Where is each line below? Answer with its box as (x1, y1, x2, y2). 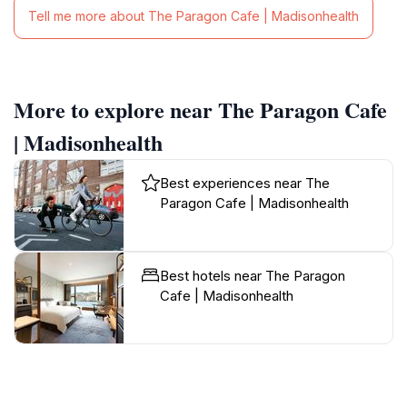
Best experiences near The (160, 174, 330, 192)
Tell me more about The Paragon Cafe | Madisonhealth (28, 8, 359, 25)
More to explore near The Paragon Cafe (14, 93, 387, 125)
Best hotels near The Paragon (160, 266, 345, 284)
